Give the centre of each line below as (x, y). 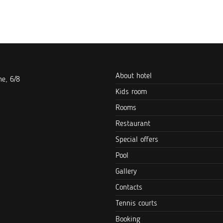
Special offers (137, 140)
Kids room (131, 92)
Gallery (126, 172)
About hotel (134, 76)
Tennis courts (136, 204)
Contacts (129, 188)
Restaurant (133, 124)
